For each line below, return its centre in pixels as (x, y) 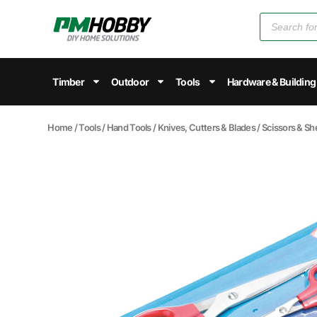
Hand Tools (129, 127)
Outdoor (130, 81)
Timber (69, 81)
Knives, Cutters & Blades (206, 127)
